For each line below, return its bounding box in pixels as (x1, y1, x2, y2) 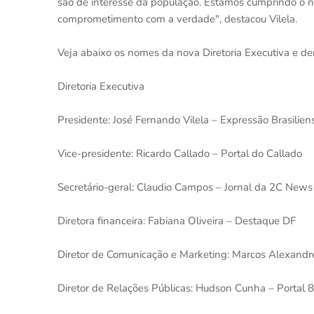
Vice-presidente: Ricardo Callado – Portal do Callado (57, 146, 302, 161)
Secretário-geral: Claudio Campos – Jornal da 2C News (57, 180, 313, 194)
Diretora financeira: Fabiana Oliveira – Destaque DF (57, 214, 296, 228)
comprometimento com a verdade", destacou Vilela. (57, 12, 297, 26)
